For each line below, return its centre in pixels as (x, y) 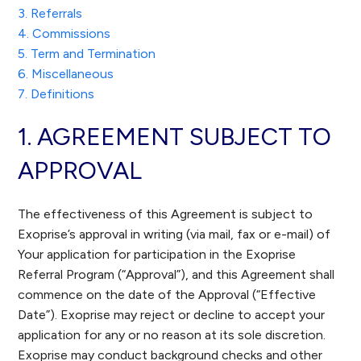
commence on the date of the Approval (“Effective (167, 295)
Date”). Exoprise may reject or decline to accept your (172, 315)
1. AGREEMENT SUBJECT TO (175, 137)
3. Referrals (50, 13)
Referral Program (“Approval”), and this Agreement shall (176, 274)
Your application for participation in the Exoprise (157, 254)
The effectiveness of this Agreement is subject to (166, 214)
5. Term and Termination (87, 54)
